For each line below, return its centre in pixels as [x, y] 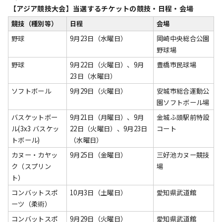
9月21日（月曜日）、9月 [107, 117]
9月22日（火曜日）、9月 [107, 64]
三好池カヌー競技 [183, 155]
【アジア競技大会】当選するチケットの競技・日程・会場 [102, 8]
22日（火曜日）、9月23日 [109, 128]
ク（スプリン [31, 166]
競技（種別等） [35, 23]
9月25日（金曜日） [99, 155]
